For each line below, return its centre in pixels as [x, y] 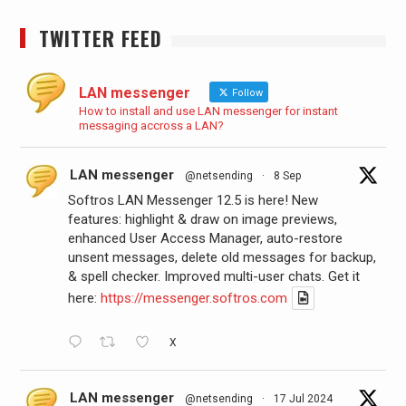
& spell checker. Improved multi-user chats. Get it [213, 276]
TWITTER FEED [100, 38]
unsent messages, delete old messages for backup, [222, 257]
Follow [246, 92]
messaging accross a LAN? [151, 125]
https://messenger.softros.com [193, 299]
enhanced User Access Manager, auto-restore [205, 238]
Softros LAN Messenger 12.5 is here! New [193, 200]
